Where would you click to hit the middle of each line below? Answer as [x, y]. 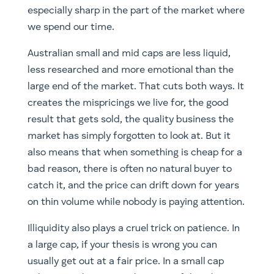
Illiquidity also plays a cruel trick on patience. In [133, 228]
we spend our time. [71, 27]
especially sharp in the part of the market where [136, 11]
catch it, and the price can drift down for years [133, 186]
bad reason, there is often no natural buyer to [129, 169]
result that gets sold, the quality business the [130, 120]
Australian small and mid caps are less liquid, [129, 54]
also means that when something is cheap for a [135, 153]
